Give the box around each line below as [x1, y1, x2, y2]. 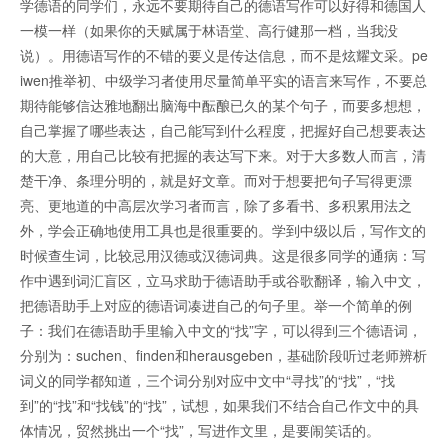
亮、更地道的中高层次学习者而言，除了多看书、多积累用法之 [20, 195, 412, 216]
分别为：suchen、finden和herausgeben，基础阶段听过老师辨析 [20, 345, 427, 366]
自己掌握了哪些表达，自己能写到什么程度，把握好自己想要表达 [20, 120, 426, 141]
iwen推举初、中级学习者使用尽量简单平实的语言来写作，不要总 [20, 70, 427, 91]
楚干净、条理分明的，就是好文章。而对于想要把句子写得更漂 [20, 170, 412, 191]
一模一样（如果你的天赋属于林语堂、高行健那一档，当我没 [20, 20, 398, 41]
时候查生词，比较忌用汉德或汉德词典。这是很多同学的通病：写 [20, 245, 426, 266]
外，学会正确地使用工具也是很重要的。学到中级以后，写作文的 [20, 220, 426, 241]
